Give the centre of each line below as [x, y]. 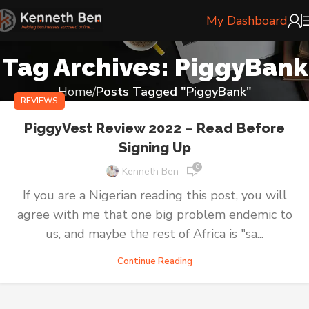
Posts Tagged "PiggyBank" [173, 92]
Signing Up [154, 148]
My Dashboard [247, 20]
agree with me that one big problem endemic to [154, 214]
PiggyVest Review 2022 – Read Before [154, 129]
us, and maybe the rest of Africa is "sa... [154, 233]
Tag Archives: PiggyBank [154, 67]
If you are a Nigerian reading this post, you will [154, 195]
